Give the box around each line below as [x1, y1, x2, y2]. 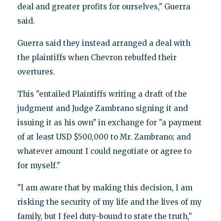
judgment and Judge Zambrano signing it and [17, 104, 188, 113]
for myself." [17, 161, 60, 171]
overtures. [17, 67, 55, 77]
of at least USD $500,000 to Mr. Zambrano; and [17, 132, 191, 142]
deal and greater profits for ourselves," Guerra [17, 2, 190, 12]
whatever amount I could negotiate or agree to [17, 147, 191, 156]
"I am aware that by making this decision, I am [17, 183, 192, 193]
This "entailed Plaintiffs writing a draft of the [17, 89, 187, 99]
